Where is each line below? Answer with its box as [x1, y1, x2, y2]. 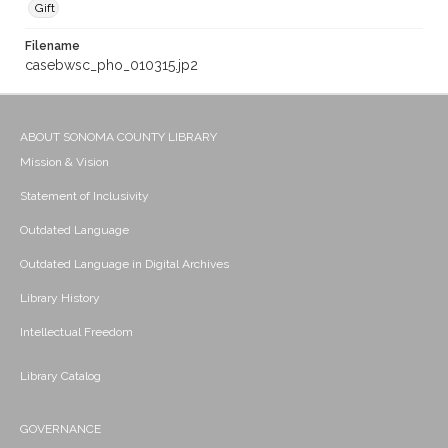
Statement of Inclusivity [20, 189, 149, 204]
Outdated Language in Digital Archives [20, 257, 229, 272]
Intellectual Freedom [20, 325, 133, 340]
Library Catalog [20, 369, 101, 384]
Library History [20, 291, 100, 306]
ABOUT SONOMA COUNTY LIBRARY [20, 130, 217, 145]
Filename [25, 39, 80, 54]
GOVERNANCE [20, 422, 101, 437]
